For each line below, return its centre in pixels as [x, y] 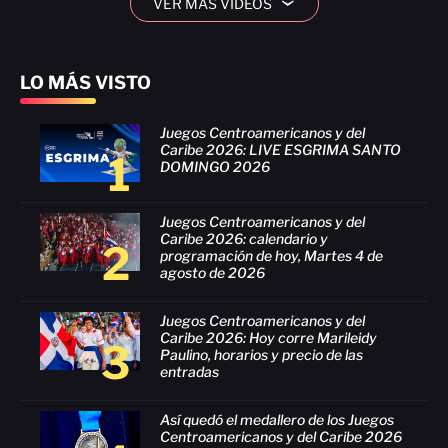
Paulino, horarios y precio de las [261, 354]
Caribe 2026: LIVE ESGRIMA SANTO [280, 149]
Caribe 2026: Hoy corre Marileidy [268, 337]
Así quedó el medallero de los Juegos [277, 419]
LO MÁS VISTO [85, 82]
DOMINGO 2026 [215, 166]
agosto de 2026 [212, 272]
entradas [189, 371]
